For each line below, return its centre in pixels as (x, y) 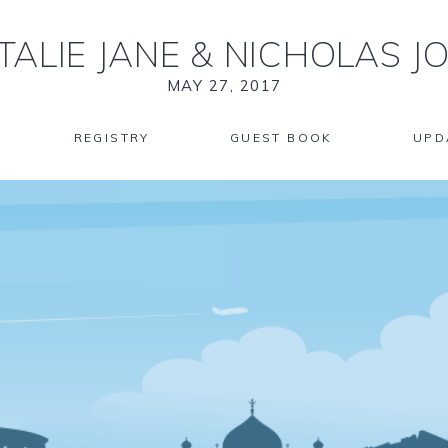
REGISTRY (111, 137)
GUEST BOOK (281, 137)
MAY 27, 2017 (224, 85)
